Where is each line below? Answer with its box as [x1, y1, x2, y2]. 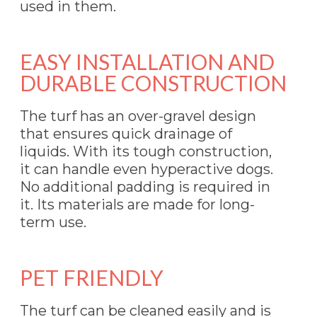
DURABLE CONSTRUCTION [20, 69, 287, 96]
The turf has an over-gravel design [20, 107, 256, 125]
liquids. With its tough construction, [20, 142, 272, 160]
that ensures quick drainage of [20, 125, 232, 142]
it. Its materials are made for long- [20, 195, 255, 213]
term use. [20, 213, 86, 231]
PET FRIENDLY [20, 264, 163, 290]
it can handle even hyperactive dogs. [20, 160, 273, 178]
